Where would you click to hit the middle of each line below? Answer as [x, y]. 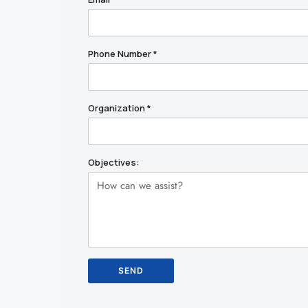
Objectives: [114, 163]
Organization [118, 108]
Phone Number [121, 54]
